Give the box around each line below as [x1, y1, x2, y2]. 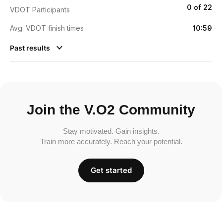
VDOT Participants [10, 5, 70, 14]
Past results [10, 43, 52, 52]
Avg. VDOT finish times [10, 23, 84, 32]
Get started [90, 165, 132, 175]
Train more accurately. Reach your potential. [40, 137, 182, 146]
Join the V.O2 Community [27, 102, 195, 117]
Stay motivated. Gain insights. [62, 126, 160, 135]
